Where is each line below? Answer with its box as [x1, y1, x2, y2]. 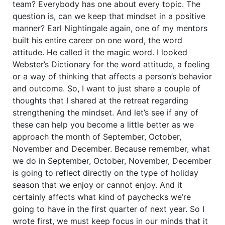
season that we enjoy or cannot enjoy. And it [13, 179, 182, 190]
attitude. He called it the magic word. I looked [13, 47, 187, 57]
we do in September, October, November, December [13, 155, 211, 166]
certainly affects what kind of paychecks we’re [13, 191, 191, 202]
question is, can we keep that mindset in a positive [13, 11, 205, 21]
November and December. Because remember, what [13, 143, 210, 154]
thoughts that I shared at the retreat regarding [13, 95, 188, 105]
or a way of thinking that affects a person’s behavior [13, 71, 212, 81]
